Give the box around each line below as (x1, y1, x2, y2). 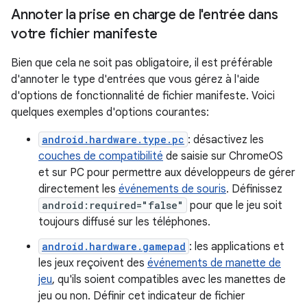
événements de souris (119, 182, 226, 196)
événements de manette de (147, 256, 281, 270)
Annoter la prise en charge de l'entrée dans (11, 5, 278, 23)
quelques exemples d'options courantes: (11, 105, 209, 119)
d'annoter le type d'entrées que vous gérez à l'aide (11, 72, 260, 86)
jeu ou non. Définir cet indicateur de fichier (38, 288, 245, 303)
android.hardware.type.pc (42, 132, 184, 146)
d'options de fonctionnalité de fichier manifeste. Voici (11, 88, 275, 103)
